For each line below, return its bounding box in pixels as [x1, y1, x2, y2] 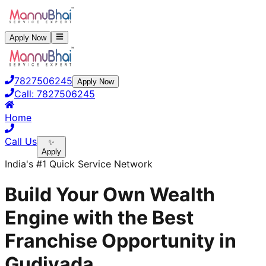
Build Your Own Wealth [5, 182, 215, 206]
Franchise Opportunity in [5, 229, 236, 252]
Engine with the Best [5, 205, 194, 229]
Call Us [5, 135, 37, 148]
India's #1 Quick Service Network [5, 158, 153, 170]
